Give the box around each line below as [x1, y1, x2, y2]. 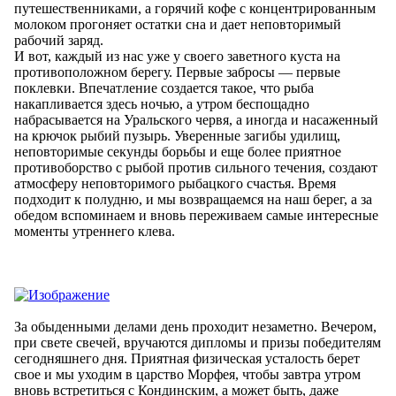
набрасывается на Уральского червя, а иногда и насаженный [14, 111, 378, 127]
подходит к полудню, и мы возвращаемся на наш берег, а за [14, 191, 372, 207]
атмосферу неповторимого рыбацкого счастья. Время [14, 175, 336, 191]
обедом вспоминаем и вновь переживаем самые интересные [14, 207, 378, 223]
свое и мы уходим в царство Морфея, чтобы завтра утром [14, 366, 361, 382]
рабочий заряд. [14, 32, 103, 48]
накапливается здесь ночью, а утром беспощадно [14, 95, 309, 111]
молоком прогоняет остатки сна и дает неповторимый [14, 16, 341, 32]
